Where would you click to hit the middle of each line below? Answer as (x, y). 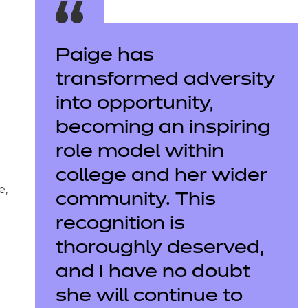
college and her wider (161, 177)
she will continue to (149, 297)
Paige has (104, 56)
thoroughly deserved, (159, 249)
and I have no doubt (153, 273)
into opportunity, (134, 104)
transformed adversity (165, 80)
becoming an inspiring (163, 129)
